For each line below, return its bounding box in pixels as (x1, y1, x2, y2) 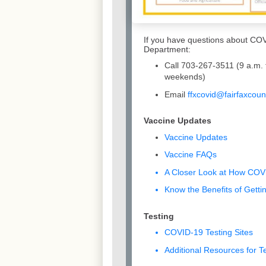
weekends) (164, 72, 205, 82)
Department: (144, 44, 191, 54)
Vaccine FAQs (164, 150, 217, 160)
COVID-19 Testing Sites (164, 227, 253, 237)
